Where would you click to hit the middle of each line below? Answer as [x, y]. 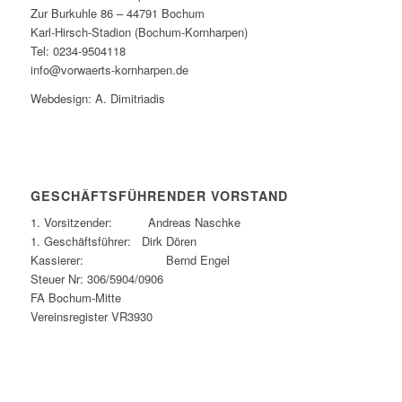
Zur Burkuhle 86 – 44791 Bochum [117, 13]
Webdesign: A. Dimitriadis [97, 99]
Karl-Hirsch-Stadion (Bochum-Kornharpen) [139, 32]
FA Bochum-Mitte [75, 298]
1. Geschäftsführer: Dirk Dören [113, 241]
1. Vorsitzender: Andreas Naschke [135, 223]
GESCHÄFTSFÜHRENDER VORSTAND [159, 196]
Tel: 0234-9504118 [78, 51]
